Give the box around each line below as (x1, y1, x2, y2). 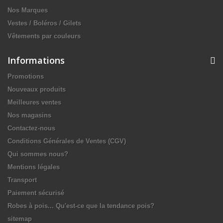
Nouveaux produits (7, 86, 66, 93)
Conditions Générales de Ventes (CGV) (7, 137, 126, 145)
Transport (7, 176, 37, 184)
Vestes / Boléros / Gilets (7, 19, 81, 27)
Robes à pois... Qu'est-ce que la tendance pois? (7, 202, 154, 210)
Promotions (7, 73, 44, 80)
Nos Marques (7, 6, 48, 14)
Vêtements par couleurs (7, 32, 81, 40)
